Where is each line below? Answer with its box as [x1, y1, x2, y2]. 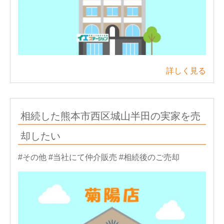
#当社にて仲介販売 [48, 152, 117, 161]
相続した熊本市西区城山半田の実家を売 [20, 110, 200, 121]
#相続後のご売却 [119, 152, 179, 161]
